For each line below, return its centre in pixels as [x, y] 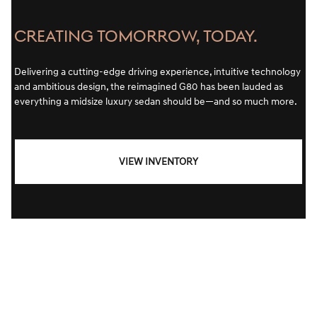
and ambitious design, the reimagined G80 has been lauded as [149, 87]
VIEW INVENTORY [158, 162]
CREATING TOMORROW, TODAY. [136, 37]
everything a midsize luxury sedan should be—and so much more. [156, 102]
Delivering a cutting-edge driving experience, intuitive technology [157, 72]
